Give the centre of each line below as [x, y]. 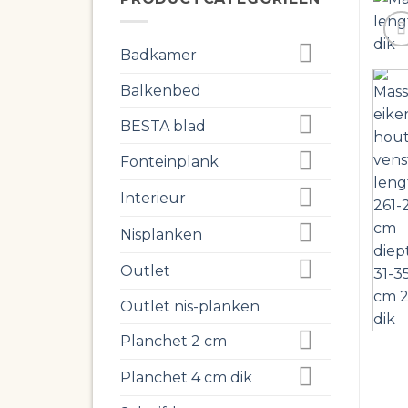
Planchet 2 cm [173, 342]
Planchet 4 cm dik [186, 378]
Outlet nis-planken [190, 306]
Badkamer [158, 55]
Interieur [153, 199]
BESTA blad [163, 126]
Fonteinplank [169, 162]
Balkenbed [161, 90]
